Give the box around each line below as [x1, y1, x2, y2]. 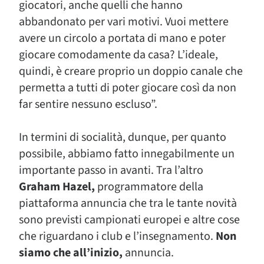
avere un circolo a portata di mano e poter [19, 30, 226, 47]
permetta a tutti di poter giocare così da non [19, 80, 236, 96]
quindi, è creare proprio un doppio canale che [19, 63, 243, 80]
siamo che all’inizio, [19, 245, 123, 261]
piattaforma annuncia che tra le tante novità [19, 195, 237, 212]
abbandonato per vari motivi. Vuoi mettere [19, 14, 229, 30]
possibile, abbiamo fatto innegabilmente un [19, 146, 235, 162]
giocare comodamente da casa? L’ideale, [19, 47, 218, 63]
